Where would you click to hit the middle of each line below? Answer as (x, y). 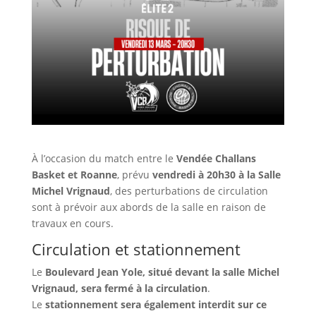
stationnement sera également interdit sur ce (156, 304)
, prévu (134, 174)
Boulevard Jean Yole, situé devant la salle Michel (162, 272)
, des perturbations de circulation (189, 190)
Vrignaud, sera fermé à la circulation (119, 288)
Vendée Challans (216, 158)
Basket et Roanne (74, 174)
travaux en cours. (72, 223)
